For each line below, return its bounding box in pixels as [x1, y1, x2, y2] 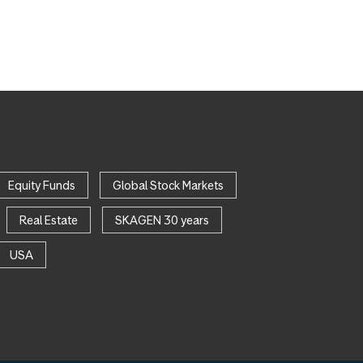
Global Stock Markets [112, 177, 224, 194]
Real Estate [19, 212, 78, 228]
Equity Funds [7, 177, 75, 194]
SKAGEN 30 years [114, 212, 209, 228]
